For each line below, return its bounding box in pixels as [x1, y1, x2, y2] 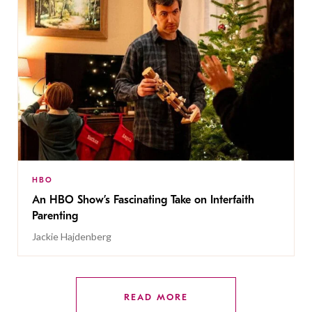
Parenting [32, 209, 78, 222]
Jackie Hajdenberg [32, 230, 111, 242]
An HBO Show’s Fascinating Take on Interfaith [32, 193, 254, 206]
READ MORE [124, 291, 188, 302]
